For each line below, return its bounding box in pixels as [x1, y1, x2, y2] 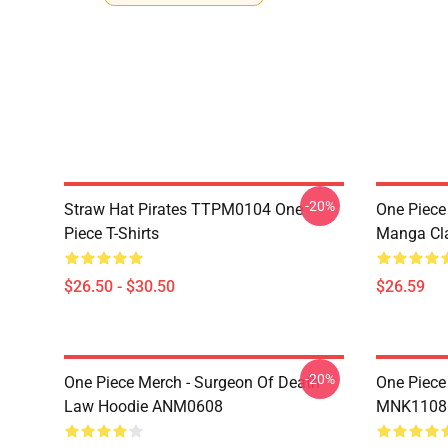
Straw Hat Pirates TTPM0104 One [64, 200, 303, 219]
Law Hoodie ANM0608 [64, 397, 223, 416]
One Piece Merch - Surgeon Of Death [64, 373, 320, 392]
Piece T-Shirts [64, 224, 159, 243]
